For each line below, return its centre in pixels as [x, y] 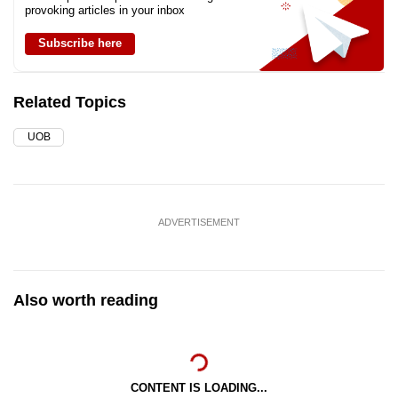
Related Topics [70, 103]
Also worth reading [86, 301]
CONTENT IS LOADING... [199, 388]
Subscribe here [80, 44]
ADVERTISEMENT [199, 223]
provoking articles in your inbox [105, 11]
